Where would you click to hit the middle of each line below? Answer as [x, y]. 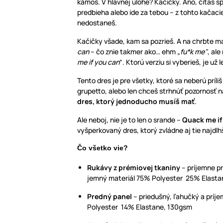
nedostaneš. [97, 23]
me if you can [98, 62]
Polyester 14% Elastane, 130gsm [140, 207]
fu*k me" [194, 52]
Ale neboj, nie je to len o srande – [130, 120]
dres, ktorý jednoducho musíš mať [136, 102]
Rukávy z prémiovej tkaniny [134, 168]
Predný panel [110, 197]
